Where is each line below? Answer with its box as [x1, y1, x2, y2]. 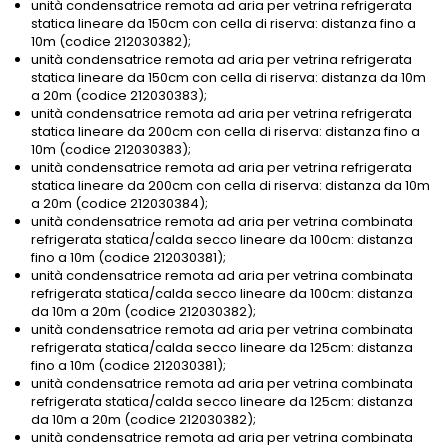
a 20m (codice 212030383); [31, 86, 207, 106]
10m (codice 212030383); [31, 140, 191, 160]
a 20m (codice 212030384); [31, 194, 208, 214]
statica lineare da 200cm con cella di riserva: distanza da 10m [31, 176, 430, 196]
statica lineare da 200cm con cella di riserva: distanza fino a [31, 122, 420, 142]
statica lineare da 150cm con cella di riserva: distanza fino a [31, 14, 416, 34]
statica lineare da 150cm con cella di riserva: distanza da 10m [31, 68, 426, 88]
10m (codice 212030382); [31, 32, 191, 52]
